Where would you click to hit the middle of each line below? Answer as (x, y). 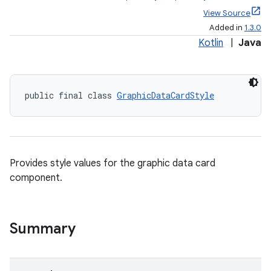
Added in (227, 28)
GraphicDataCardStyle (165, 95)
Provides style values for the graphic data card (113, 163)
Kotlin (211, 43)
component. (36, 178)
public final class (71, 95)
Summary (43, 229)
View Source (227, 13)
